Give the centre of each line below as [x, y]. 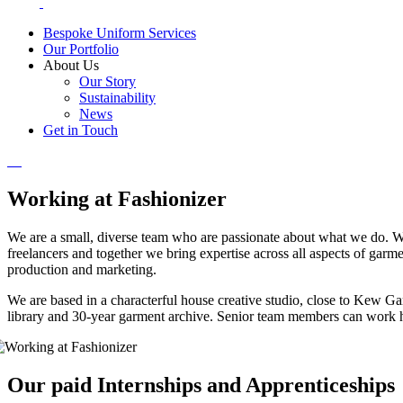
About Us [71, 66]
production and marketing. [82, 270]
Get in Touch [81, 130]
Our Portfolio [81, 49]
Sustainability [117, 98]
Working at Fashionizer [117, 199]
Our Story [107, 82]
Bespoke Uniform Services [120, 33]
